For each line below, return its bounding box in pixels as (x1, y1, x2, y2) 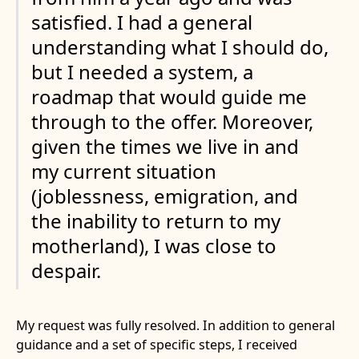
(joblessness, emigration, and (30, 182, 298, 209)
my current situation (30, 157, 216, 184)
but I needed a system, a (30, 58, 253, 85)
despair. (30, 256, 101, 284)
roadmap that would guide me (30, 83, 307, 110)
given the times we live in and (30, 132, 299, 159)
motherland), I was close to (30, 232, 276, 259)
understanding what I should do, (30, 33, 329, 60)
